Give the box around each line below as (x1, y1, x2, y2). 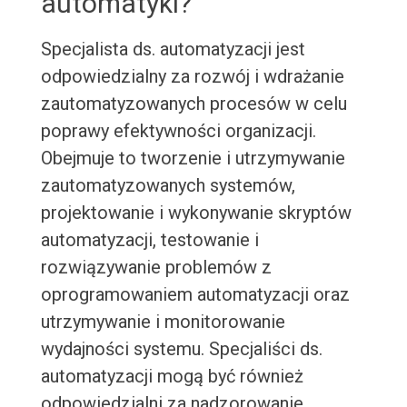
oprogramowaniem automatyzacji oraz (40, 283, 350, 306)
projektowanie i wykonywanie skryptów (40, 202, 352, 224)
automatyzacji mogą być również (40, 365, 303, 388)
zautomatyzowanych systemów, (40, 174, 295, 197)
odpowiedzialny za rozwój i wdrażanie (40, 65, 344, 88)
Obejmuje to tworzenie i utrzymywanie (40, 147, 345, 170)
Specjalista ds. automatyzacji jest (40, 38, 305, 61)
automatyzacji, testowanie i (40, 229, 259, 252)
